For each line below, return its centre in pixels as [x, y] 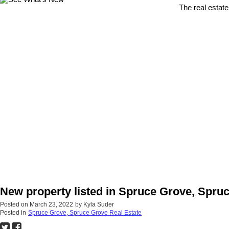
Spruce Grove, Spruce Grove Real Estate [85, 213]
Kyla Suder [99, 205]
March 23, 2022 [51, 205]
